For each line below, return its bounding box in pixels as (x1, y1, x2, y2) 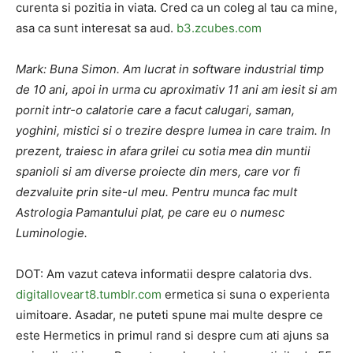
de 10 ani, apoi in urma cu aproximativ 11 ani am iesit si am (16, 82, 337, 97)
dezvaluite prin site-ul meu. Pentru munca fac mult (16, 184, 297, 199)
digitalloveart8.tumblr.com (16, 287, 162, 302)
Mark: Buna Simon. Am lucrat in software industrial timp (16, 61, 324, 76)
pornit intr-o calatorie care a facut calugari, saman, (16, 102, 295, 117)
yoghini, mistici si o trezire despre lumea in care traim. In (16, 123, 331, 138)
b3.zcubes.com (176, 20, 262, 35)
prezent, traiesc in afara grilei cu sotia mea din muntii (16, 143, 310, 158)
